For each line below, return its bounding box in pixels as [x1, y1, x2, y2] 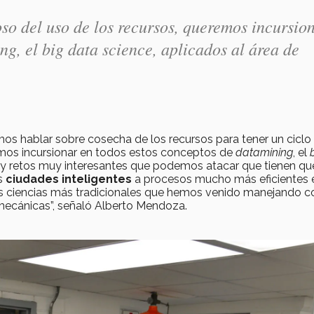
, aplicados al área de [153, 36, 299, 60]
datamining [235, 145, 293, 159]
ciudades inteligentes [6, 172, 132, 186]
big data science [42, 36, 153, 60]
